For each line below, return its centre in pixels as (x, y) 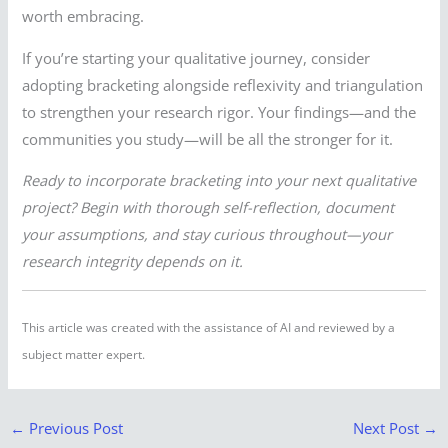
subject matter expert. (84, 354)
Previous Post (73, 427)
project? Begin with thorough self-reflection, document (208, 207)
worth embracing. (83, 16)
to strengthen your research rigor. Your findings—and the (219, 111)
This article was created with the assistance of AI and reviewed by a (209, 327)
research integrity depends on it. (133, 261)
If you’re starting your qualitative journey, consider (196, 57)
